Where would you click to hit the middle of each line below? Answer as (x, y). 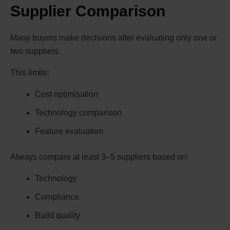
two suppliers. (35, 51)
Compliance (57, 197)
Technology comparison (78, 113)
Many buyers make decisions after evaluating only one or (113, 38)
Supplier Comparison (88, 11)
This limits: (30, 73)
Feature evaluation (69, 131)
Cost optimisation (66, 94)
